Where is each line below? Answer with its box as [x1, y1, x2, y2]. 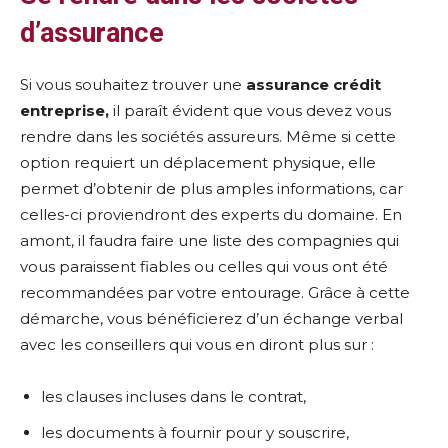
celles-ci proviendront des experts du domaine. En [20, 205, 402, 224]
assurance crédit [242, 75, 381, 94]
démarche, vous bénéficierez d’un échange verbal [20, 309, 403, 328]
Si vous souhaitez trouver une [20, 75, 242, 94]
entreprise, [20, 101, 109, 120]
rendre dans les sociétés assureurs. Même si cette [20, 127, 396, 146]
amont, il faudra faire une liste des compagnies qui [20, 231, 399, 250]
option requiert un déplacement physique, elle [20, 153, 376, 172]
